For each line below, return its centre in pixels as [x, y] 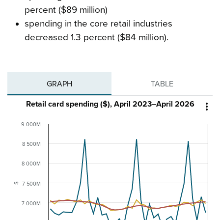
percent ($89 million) [66, 10]
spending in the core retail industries [98, 24]
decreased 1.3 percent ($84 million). [96, 38]
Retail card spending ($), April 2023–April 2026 [110, 104]
